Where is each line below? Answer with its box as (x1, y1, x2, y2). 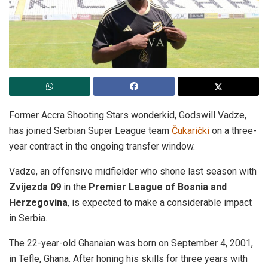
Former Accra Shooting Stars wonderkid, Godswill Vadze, (9, 109, 246, 121)
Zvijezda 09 (9, 181, 63, 193)
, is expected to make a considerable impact (68, 196, 252, 208)
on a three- (212, 124, 257, 136)
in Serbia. (9, 212, 50, 224)
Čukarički (172, 124, 212, 136)
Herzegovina (9, 196, 68, 208)
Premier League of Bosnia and (89, 181, 227, 193)
